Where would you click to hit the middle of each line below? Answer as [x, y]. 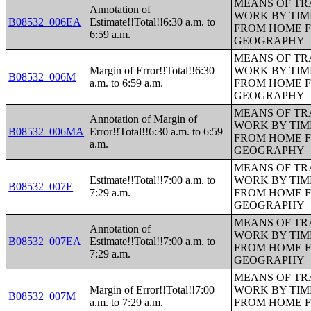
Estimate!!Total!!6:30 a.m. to [153, 22]
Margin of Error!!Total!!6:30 [152, 70]
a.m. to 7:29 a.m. [127, 302]
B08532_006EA [45, 22]
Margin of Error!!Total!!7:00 [152, 290]
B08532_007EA [45, 241]
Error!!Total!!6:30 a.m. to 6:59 [157, 132]
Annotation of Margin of [144, 119]
